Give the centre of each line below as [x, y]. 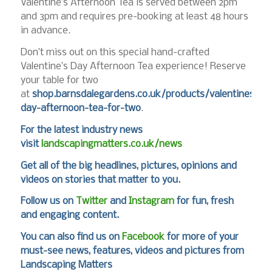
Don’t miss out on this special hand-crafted [115, 53]
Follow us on [48, 202]
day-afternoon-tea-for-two [80, 109]
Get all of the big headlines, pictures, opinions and [128, 166]
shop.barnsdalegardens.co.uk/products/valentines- [145, 95]
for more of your [201, 237]
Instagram [151, 202]
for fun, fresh [204, 202]
